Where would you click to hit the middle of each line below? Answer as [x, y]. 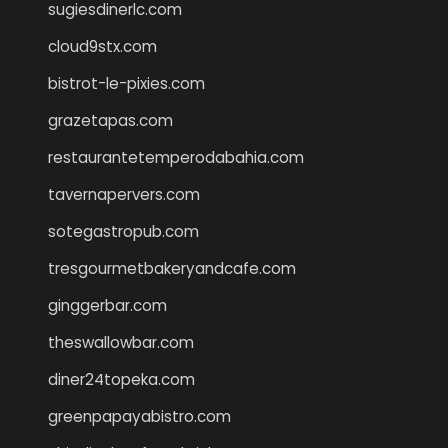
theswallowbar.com [121, 342]
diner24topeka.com [121, 379]
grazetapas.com [110, 120]
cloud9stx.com [102, 46]
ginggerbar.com [107, 305]
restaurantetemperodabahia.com [176, 157]
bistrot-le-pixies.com [126, 83]
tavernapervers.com [124, 194]
